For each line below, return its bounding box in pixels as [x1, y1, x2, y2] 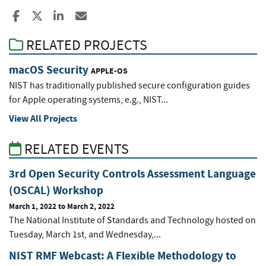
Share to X [42, 8, 90, 24]
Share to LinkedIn [65, 8, 147, 24]
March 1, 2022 [9, 201, 56, 212]
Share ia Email [87, 8, 156, 24]
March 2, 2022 [67, 201, 115, 212]
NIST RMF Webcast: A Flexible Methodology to [9, 248, 236, 264]
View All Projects [9, 112, 77, 125]
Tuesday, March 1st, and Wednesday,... [9, 229, 161, 241]
